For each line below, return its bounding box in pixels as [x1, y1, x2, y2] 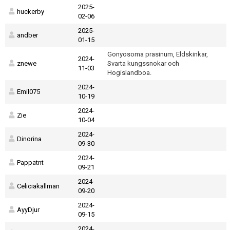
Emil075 [17, 88, 40, 95]
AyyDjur [17, 206, 40, 214]
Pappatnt [17, 159, 44, 166]
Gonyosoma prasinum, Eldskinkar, [107, 50, 208, 58]
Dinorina [17, 135, 42, 143]
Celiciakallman [17, 182, 60, 190]
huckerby [17, 8, 44, 15]
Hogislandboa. [107, 69, 151, 76]
